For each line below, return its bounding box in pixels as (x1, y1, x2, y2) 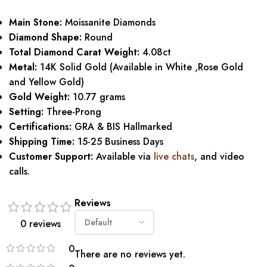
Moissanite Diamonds (62, 15, 156, 29)
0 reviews (20, 216, 61, 231)
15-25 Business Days (74, 134, 163, 148)
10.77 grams (70, 89, 125, 104)
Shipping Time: (9, 134, 74, 148)
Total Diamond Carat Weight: (9, 45, 139, 59)
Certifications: (9, 119, 72, 133)
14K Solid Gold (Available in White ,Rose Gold (40, 60, 243, 74)
